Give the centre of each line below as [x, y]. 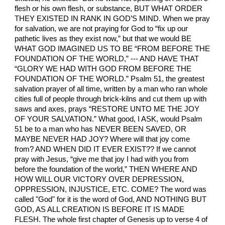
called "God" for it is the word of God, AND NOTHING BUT [111, 200]
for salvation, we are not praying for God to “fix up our [101, 29]
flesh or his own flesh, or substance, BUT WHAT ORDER [109, 9]
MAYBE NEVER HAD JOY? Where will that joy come [102, 139]
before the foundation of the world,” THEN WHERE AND [106, 170]
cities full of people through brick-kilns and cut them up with [111, 99]
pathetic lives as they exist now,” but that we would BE [103, 39]
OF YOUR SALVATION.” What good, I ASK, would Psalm [109, 119]
